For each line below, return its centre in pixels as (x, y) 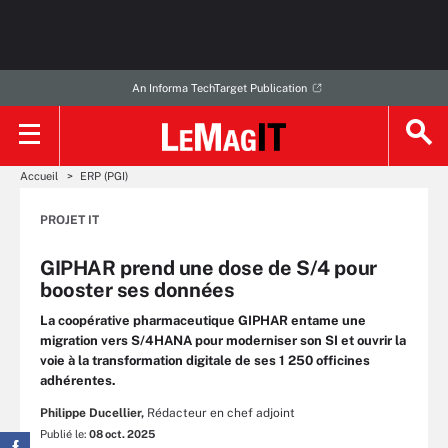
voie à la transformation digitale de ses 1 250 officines (205, 360)
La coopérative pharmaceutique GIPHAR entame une (203, 320)
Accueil (39, 176)
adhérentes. (78, 380)
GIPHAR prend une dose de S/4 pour (208, 268)
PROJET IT (69, 220)
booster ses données (137, 290)
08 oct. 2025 (122, 434)
